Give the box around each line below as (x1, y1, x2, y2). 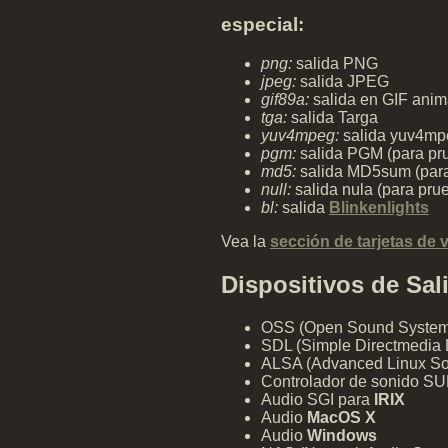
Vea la (221, 232, 270, 250)
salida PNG (292, 54, 378, 72)
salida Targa (287, 108, 378, 126)
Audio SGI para (261, 390, 374, 408)
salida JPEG (296, 72, 389, 90)
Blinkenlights (329, 198, 429, 216)
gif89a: (261, 90, 309, 108)
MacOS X (307, 408, 376, 426)
